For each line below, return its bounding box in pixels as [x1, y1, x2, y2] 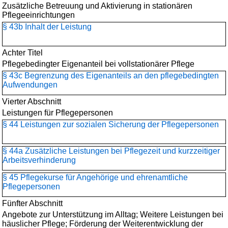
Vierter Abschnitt [2, 97, 61, 106]
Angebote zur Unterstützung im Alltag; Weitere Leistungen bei [2, 210, 223, 219]
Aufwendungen [3, 80, 58, 89]
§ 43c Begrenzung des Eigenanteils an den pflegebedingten [3, 71, 219, 80]
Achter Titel [2, 48, 43, 57]
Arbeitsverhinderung [3, 156, 76, 164]
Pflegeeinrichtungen [2, 11, 75, 19]
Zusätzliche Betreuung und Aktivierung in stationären [2, 2, 192, 10]
